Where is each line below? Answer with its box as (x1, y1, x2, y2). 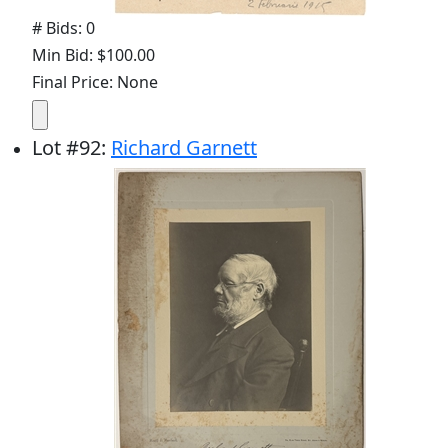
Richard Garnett (111, 133, 257, 161)
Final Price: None (32, 70, 158, 93)
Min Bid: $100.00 (32, 43, 155, 66)
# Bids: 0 (32, 16, 95, 39)
